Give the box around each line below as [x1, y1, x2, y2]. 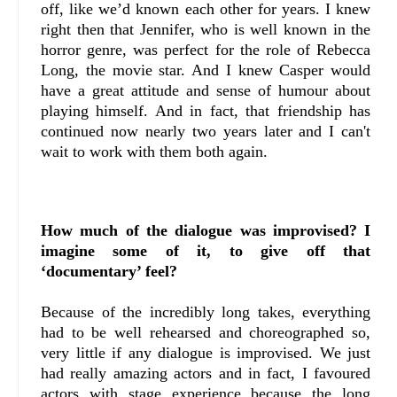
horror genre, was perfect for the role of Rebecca [41, 41, 371, 59]
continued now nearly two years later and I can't [41, 122, 371, 141]
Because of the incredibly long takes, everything [41, 303, 371, 322]
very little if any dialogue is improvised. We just [41, 344, 371, 362]
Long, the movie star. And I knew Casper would [41, 61, 371, 80]
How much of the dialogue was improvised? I [41, 222, 371, 240]
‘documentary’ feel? [41, 262, 177, 281]
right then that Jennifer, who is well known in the [41, 20, 371, 39]
